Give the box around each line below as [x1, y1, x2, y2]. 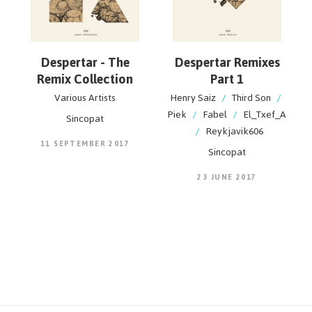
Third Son [231, 88, 273, 107]
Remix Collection [37, 67, 133, 91]
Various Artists [54, 88, 116, 107]
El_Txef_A [243, 105, 286, 124]
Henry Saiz [169, 88, 218, 107]
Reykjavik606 [205, 122, 263, 141]
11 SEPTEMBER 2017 [40, 136, 130, 151]
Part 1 [210, 67, 244, 91]
